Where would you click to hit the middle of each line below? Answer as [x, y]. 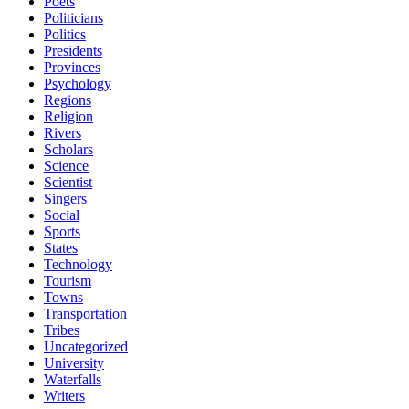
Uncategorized [86, 346]
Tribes [62, 330]
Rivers [63, 132]
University [74, 362]
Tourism [68, 280]
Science [66, 165]
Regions [68, 100]
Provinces [72, 67]
